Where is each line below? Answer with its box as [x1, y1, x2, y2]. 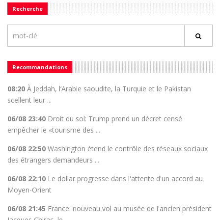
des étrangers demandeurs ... [7, 155, 99, 165]
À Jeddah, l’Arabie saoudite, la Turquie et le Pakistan [25, 84, 191, 93]
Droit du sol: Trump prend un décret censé [46, 114, 182, 123]
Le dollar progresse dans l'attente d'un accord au [46, 174, 203, 183]
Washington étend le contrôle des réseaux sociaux [46, 144, 208, 153]
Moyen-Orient [7, 185, 52, 194]
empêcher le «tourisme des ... [7, 125, 100, 135]
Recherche [12, 5, 43, 12]
